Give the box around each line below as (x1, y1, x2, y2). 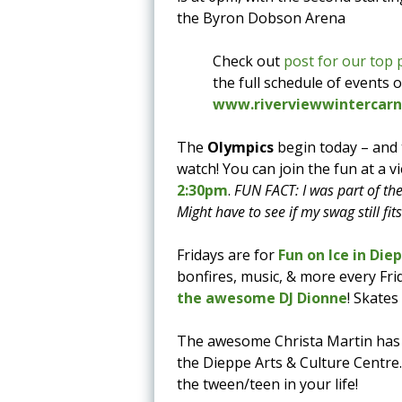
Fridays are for (177, 244, 278, 265)
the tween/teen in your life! (177, 373, 358, 394)
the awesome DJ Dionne (177, 287, 347, 308)
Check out (213, 50, 284, 71)
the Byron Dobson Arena (177, 7, 345, 28)
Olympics (207, 136, 274, 157)
